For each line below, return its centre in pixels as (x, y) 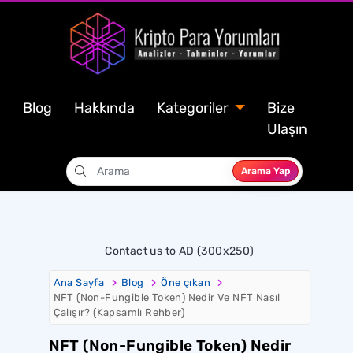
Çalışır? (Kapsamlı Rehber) (119, 312)
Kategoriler (194, 108)
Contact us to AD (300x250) (180, 251)
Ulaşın (287, 129)
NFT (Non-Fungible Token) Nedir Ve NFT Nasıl (167, 297)
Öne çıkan (186, 282)
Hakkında (104, 108)
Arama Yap (282, 171)
